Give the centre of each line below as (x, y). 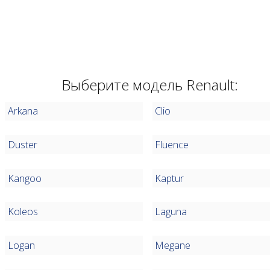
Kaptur (170, 178)
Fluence (172, 144)
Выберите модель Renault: (150, 84)
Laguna (171, 212)
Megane (173, 245)
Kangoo (24, 178)
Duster (22, 144)
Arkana (23, 111)
